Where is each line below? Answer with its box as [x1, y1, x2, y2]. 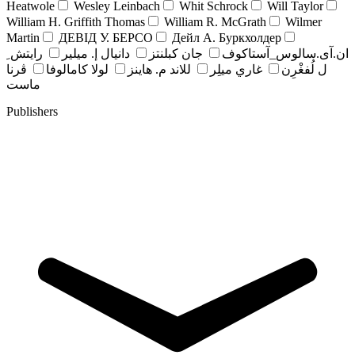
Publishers [6, 104, 58, 118]
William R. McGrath [164, 14, 266, 29]
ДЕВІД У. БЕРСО [59, 30, 153, 44]
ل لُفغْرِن [281, 62, 327, 76]
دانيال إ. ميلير [62, 46, 130, 60]
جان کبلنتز [149, 46, 203, 60]
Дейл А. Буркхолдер [172, 30, 281, 44]
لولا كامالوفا [46, 62, 109, 76]
